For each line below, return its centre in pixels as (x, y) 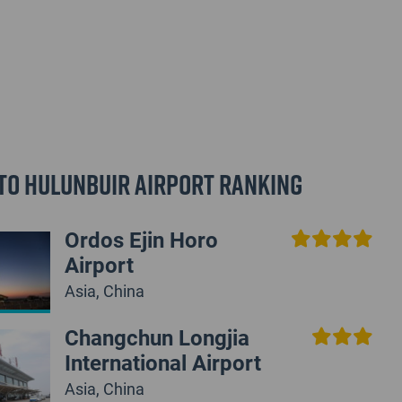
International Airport (162, 362)
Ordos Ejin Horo (141, 240)
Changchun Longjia (157, 337)
